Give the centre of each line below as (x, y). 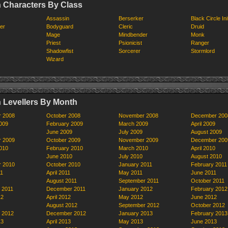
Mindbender (133, 35)
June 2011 (204, 173)
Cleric (126, 26)
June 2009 (59, 132)
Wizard (55, 59)
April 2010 (203, 148)
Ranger (200, 43)
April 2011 (58, 173)
